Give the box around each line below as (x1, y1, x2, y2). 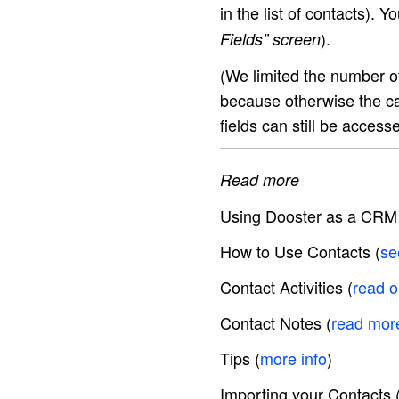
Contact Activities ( (220, 275, 353, 298)
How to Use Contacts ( (220, 240, 380, 263)
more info (260, 346, 327, 370)
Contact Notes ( (220, 311, 331, 334)
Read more (220, 168, 299, 191)
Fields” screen (220, 28, 321, 50)
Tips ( (220, 346, 260, 370)
